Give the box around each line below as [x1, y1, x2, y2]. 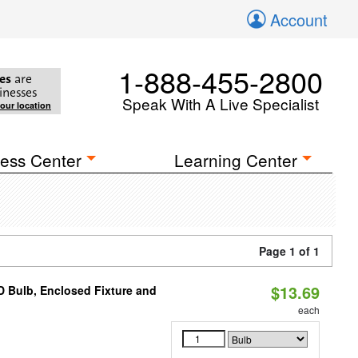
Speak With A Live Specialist [122, 93, 319, 114]
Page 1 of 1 [259, 243, 320, 259]
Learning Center [174, 148, 298, 172]
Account [270, 8, 328, 31]
